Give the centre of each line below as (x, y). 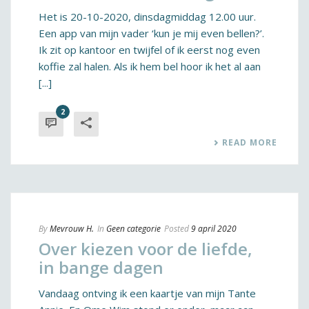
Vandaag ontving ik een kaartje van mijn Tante (147, 293)
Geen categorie (133, 229)
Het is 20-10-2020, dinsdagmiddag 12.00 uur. (147, 17)
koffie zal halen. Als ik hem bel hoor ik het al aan (150, 66)
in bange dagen (101, 267)
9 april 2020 (214, 229)
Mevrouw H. (72, 229)
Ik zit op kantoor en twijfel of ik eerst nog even (149, 50)
